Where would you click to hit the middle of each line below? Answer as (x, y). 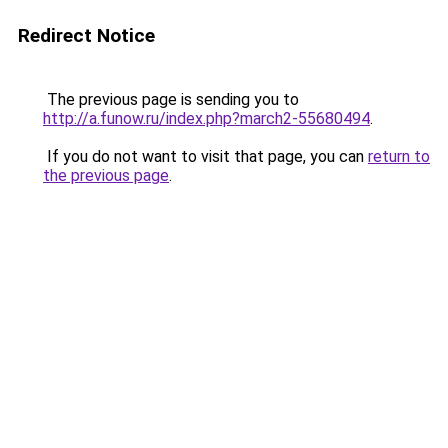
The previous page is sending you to (171, 99)
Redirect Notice (86, 35)
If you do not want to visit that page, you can (205, 156)
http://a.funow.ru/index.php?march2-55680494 (206, 118)
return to (399, 156)
